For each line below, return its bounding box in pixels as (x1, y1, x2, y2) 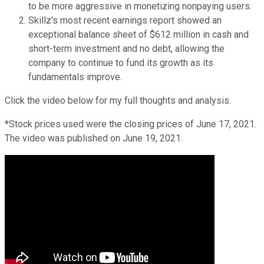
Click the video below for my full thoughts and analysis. (5, 95, 233, 107)
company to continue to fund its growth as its (28, 57, 213, 69)
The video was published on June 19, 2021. (5, 133, 185, 144)
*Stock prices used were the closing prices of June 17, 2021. (5, 118, 256, 130)
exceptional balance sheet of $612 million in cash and (28, 29, 249, 41)
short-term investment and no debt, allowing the (28, 43, 225, 55)
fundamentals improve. (28, 71, 127, 83)
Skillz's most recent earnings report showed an (28, 15, 222, 27)
